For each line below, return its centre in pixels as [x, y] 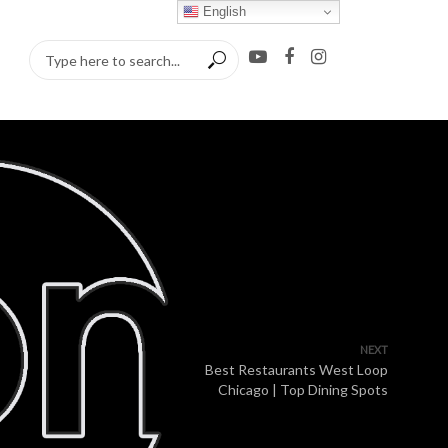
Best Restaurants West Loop [296, 369]
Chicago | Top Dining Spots [303, 389]
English [223, 11]
